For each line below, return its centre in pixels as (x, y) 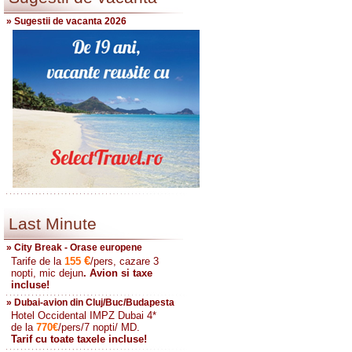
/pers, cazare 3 (125, 261)
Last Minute (53, 224)
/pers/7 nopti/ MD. (99, 327)
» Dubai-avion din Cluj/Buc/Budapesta (90, 302)
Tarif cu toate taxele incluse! (79, 339)
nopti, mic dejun (47, 273)
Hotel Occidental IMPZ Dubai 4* (84, 315)
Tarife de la (38, 261)
